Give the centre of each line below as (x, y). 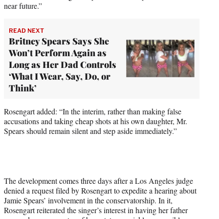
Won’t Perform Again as (58, 53)
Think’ (23, 88)
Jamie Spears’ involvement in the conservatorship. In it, (88, 200)
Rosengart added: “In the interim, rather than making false (93, 111)
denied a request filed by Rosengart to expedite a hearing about (100, 190)
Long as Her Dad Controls (63, 64)
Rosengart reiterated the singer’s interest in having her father (96, 210)
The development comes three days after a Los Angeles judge (99, 180)
